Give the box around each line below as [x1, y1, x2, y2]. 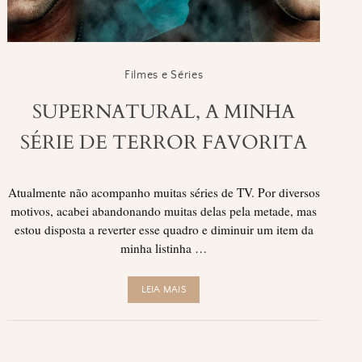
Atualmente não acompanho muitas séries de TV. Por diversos [7, 183, 320, 200]
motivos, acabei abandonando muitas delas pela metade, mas [11, 202, 318, 219]
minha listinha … [120, 239, 208, 256]
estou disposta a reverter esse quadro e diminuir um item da [14, 221, 314, 238]
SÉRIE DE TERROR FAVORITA [20, 129, 308, 156]
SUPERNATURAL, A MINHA [32, 99, 296, 125]
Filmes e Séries [124, 69, 204, 82]
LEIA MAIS [141, 284, 187, 296]
